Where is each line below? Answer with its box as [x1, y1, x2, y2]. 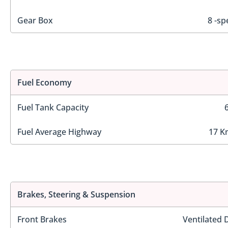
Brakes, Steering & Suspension [17, 188, 135, 200]
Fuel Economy [17, 77, 72, 89]
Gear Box [17, 14, 53, 26]
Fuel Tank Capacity [17, 102, 89, 113]
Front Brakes [17, 213, 67, 225]
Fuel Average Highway [17, 126, 101, 138]
